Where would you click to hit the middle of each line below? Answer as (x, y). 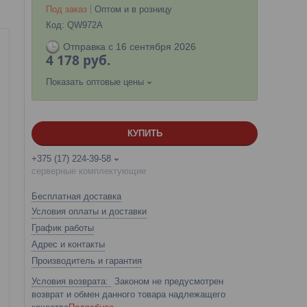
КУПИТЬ (145, 133)
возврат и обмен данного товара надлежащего (128, 294)
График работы (63, 228)
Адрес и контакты (68, 244)
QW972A (85, 25)
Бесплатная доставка (76, 196)
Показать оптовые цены (95, 82)
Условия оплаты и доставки (89, 211)
